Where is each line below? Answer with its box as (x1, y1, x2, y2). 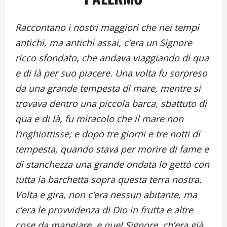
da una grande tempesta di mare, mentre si (15, 82, 201, 95)
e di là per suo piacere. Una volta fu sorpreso (15, 67, 207, 80)
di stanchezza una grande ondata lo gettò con (15, 158, 209, 171)
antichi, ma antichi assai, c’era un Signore (15, 36, 192, 49)
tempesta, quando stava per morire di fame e (15, 143, 209, 156)
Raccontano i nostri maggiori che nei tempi (15, 21, 199, 34)
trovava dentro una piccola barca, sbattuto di (15, 97, 207, 110)
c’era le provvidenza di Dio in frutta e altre (15, 204, 193, 216)
